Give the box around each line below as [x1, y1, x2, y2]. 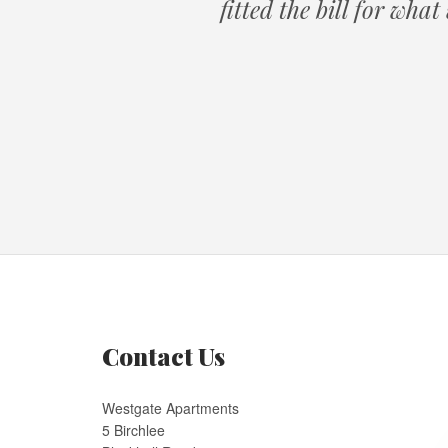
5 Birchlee [102, 420, 165, 441]
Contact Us [102, 340, 225, 373]
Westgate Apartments [102, 398, 239, 419]
